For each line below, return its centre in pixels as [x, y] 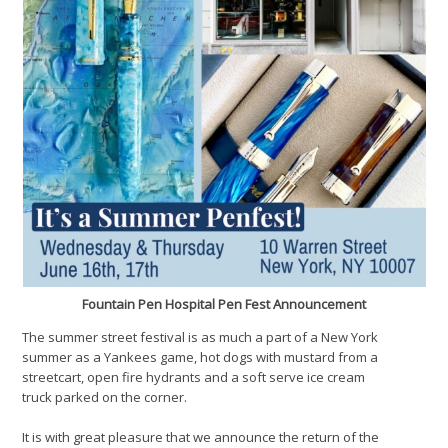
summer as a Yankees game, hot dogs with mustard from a [200, 356]
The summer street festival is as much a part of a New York [200, 336]
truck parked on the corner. [105, 396]
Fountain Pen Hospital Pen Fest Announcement [224, 303]
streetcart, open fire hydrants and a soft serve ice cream [194, 376]
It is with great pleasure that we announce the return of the [201, 436]
